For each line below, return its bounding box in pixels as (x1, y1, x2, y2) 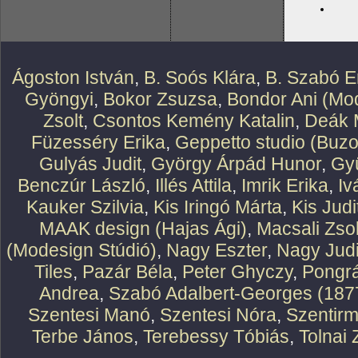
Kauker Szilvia (26, 197, 144, 217)
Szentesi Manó (27, 304, 150, 325)
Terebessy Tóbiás (142, 326, 289, 347)
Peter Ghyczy (181, 261, 292, 282)
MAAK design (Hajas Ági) (39, 218, 247, 239)
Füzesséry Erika (31, 132, 165, 153)
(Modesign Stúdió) (6, 240, 157, 261)
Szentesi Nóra (159, 304, 276, 325)
